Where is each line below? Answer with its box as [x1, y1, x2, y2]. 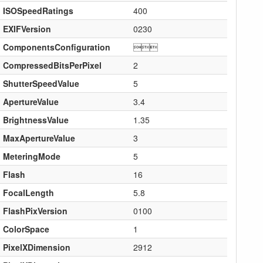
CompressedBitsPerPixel [2, 59, 102, 71]
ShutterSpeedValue [2, 77, 79, 89]
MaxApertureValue [2, 131, 75, 144]
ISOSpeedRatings [2, 4, 73, 16]
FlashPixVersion [2, 204, 68, 217]
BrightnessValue [2, 113, 69, 126]
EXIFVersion [2, 22, 51, 35]
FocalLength [2, 186, 54, 198]
